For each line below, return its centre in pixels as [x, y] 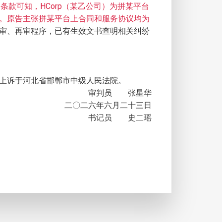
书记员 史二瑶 [120, 118]
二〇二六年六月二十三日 [108, 105]
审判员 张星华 [120, 93]
